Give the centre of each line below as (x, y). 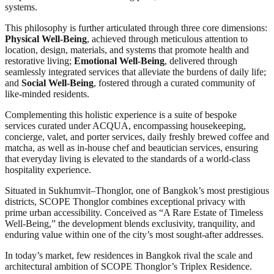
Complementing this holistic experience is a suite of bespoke (121, 114)
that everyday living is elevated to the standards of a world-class (128, 158)
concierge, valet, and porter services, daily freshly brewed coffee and (137, 136)
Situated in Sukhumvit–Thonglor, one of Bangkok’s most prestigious (137, 190)
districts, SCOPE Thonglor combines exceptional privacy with (125, 201)
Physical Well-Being (46, 39)
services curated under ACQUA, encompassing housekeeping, (125, 125)
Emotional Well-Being (119, 61)
